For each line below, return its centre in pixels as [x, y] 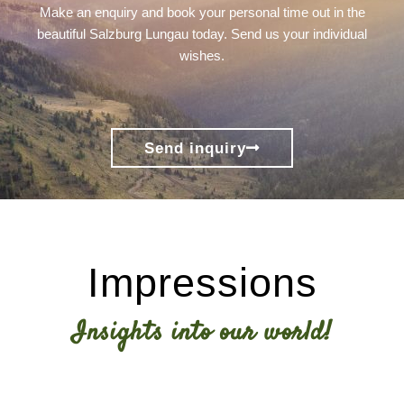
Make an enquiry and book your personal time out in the [202, 12]
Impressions [202, 282]
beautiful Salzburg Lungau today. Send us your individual [202, 33]
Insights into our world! [202, 333]
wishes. [202, 55]
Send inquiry [195, 147]
